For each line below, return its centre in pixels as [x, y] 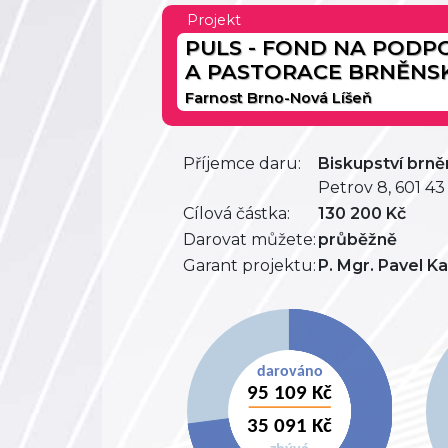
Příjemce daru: [242, 163]
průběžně [357, 239]
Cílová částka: [236, 213]
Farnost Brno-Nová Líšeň [278, 97]
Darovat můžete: [249, 239]
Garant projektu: [249, 265]
